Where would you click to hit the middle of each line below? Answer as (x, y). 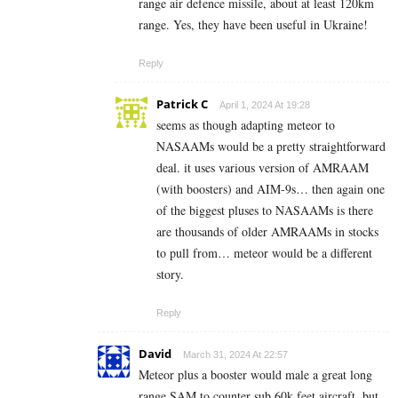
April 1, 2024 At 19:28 (265, 105)
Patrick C (182, 104)
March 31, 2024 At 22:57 (235, 355)
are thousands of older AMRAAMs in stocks (267, 232)
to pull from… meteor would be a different (264, 253)
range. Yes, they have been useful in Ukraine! (253, 25)
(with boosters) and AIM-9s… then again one (271, 189)
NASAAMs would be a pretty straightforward (271, 147)
